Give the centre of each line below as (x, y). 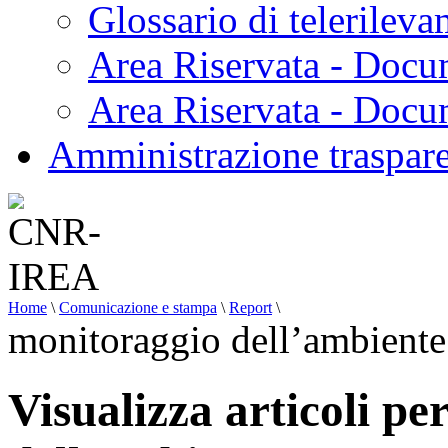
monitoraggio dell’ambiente (227, 339)
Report (250, 307)
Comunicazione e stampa (138, 307)
